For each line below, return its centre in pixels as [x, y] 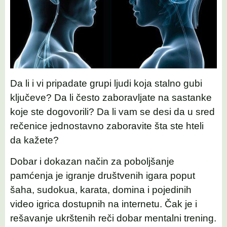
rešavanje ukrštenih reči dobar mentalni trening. [113, 218]
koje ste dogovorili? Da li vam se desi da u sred [112, 111]
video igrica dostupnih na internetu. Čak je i [104, 204]
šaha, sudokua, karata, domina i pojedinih [101, 190]
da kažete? [34, 140]
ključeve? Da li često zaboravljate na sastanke [111, 97]
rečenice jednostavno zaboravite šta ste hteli [107, 126]
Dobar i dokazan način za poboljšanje [92, 162]
